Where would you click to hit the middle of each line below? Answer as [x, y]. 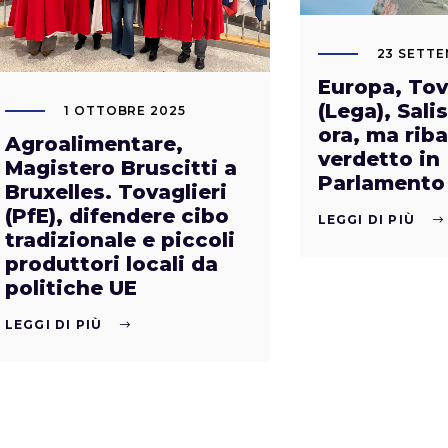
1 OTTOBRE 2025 [125, 111]
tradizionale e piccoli [119, 240]
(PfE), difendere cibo [116, 216]
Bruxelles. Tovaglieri [115, 192]
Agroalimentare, [93, 144]
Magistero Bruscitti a [120, 168]
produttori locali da [111, 264]
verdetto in [378, 159]
